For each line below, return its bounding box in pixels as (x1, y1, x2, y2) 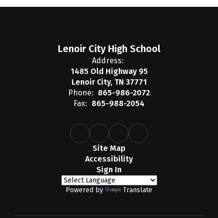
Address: (92, 55, 124, 65)
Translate (123, 185, 152, 194)
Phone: (68, 88, 93, 97)
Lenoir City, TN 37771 (71, 77, 147, 87)
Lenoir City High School (57, 42, 161, 54)
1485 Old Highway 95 (70, 66, 148, 76)
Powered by (66, 185, 105, 194)
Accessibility (85, 154, 133, 163)
